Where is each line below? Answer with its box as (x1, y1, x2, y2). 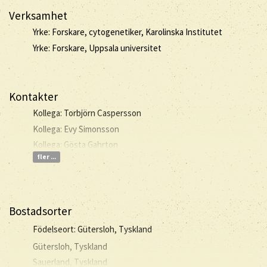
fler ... (36, 153, 56, 161)
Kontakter (9, 89, 58, 104)
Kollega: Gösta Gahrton (33, 139, 118, 150)
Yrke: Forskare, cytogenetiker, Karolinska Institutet (33, 26, 222, 38)
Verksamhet (9, 8, 67, 23)
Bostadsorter (9, 203, 72, 218)
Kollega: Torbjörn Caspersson (33, 107, 141, 119)
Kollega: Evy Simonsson (33, 123, 119, 135)
